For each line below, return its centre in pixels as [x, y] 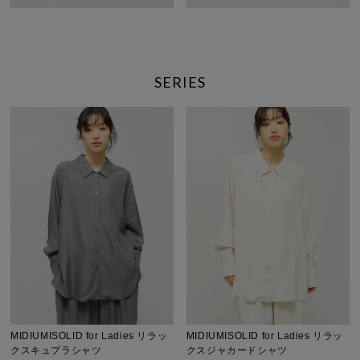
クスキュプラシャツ [56, 350]
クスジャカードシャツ [237, 350]
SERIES [180, 82]
